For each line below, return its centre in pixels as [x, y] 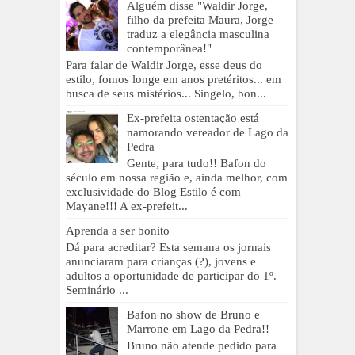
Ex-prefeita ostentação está [193, 118]
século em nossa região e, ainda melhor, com [177, 177]
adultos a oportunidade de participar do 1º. [171, 275]
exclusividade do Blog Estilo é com [153, 191]
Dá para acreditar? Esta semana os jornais [168, 247]
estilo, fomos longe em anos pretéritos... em [174, 79]
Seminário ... [97, 290]
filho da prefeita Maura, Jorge [200, 19]
